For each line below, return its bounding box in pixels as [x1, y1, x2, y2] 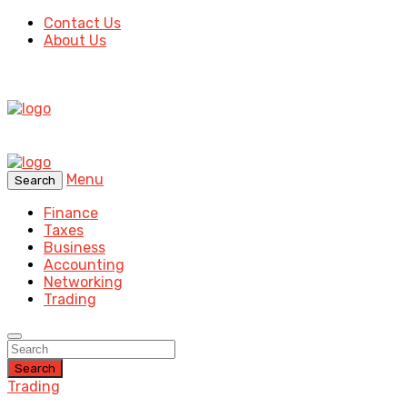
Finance [44, 204, 98, 222]
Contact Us [44, 15, 121, 32]
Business [44, 239, 105, 256]
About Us [44, 32, 106, 49]
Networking [44, 273, 123, 291]
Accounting [44, 256, 124, 273]
